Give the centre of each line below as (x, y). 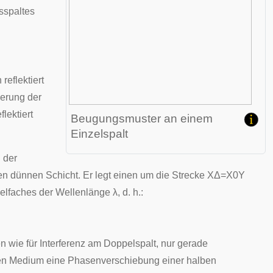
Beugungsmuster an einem (142, 119)
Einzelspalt (99, 134)
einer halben (188, 261)
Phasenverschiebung (114, 261)
